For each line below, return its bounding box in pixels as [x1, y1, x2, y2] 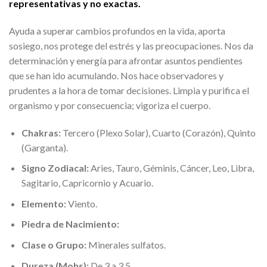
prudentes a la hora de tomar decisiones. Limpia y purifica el [9, 84, 249, 96]
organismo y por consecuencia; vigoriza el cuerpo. [9, 99, 210, 111]
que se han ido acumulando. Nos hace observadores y [9, 69, 223, 81]
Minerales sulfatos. [86, 239, 166, 251]
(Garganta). [21, 141, 68, 153]
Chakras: [21, 126, 61, 138]
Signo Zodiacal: [21, 162, 89, 174]
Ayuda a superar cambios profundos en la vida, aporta [9, 24, 225, 36]
